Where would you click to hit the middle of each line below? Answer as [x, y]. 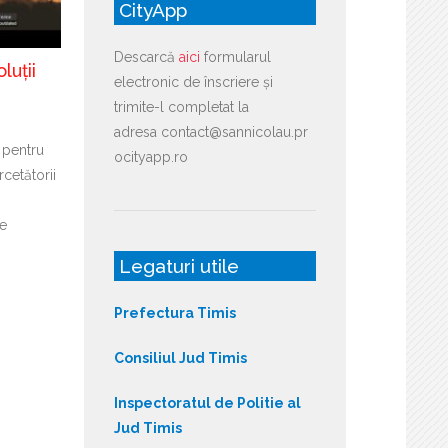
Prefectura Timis [174, 312]
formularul [235, 56]
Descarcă [146, 56]
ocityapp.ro [150, 156]
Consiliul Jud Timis [180, 357]
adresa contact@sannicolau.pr [210, 131]
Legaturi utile [178, 265]
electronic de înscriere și [193, 81]
